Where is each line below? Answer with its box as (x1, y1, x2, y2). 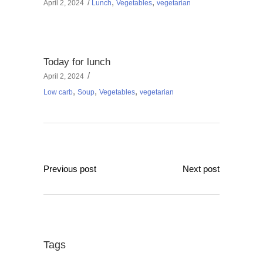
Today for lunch (43, 56, 110, 68)
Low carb (43, 88, 73, 97)
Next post (183, 164, 220, 174)
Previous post (43, 164, 96, 174)
